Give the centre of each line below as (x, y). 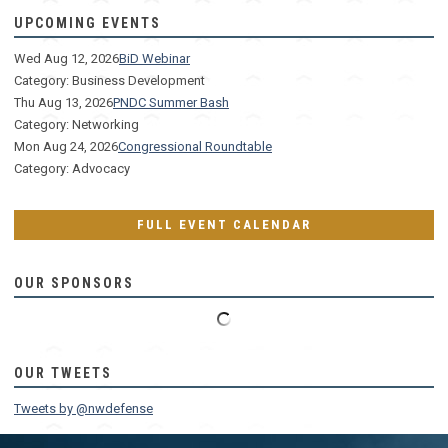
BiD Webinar (154, 59)
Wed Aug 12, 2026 (66, 59)
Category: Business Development (109, 81)
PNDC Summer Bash (171, 103)
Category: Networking (76, 125)
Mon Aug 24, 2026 (66, 147)
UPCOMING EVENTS (87, 23)
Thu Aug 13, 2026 (63, 103)
